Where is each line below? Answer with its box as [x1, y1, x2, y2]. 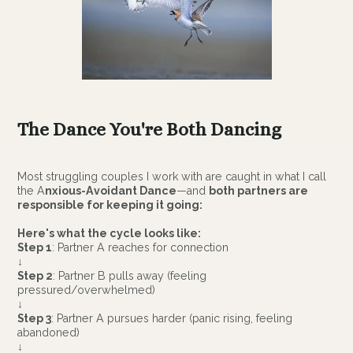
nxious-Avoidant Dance [45, 184, 177, 197]
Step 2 [17, 269, 54, 282]
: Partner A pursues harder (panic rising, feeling [51, 311, 293, 325]
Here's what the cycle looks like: [17, 226, 202, 240]
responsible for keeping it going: [17, 198, 203, 211]
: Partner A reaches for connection [52, 240, 229, 254]
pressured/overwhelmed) [17, 283, 156, 296]
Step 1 [17, 240, 53, 254]
